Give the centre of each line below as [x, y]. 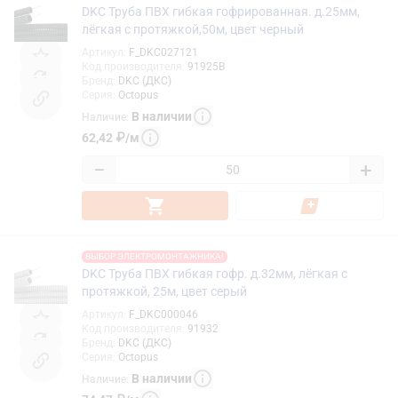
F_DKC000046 [163, 315]
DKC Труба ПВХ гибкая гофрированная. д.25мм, [221, 12]
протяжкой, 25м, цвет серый [164, 292]
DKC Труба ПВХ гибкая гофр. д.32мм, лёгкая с [215, 274]
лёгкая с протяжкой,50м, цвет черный [193, 30]
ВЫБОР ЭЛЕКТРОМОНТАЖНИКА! [155, 257]
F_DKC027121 [163, 53]
